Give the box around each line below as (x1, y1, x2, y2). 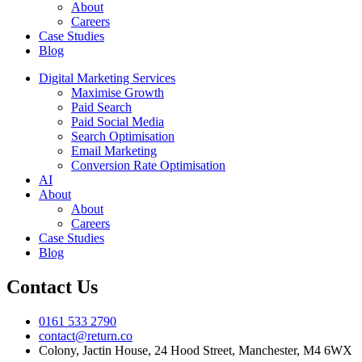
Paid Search (71, 100, 132, 114)
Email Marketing (71, 144, 157, 158)
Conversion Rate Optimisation (71, 158, 225, 172)
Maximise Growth (71, 86, 164, 99)
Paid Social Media (71, 115, 164, 128)
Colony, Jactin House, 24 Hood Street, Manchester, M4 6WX (39, 343, 352, 357)
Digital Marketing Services (39, 71, 175, 85)
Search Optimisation (71, 129, 175, 143)
